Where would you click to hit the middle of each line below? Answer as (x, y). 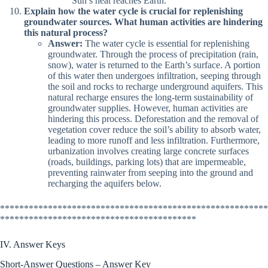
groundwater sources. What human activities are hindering (143, 22)
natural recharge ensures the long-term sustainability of (150, 97)
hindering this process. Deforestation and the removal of (153, 118)
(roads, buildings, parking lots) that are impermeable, (147, 162)
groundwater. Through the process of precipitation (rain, (153, 54)
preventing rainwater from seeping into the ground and (150, 172)
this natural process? (66, 32)
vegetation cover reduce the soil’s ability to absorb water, (154, 129)
